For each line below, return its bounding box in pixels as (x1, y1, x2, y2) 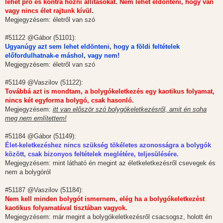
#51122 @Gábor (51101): (5, 33, 76, 41)
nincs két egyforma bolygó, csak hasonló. (5, 96, 134, 104)
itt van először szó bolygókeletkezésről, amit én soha (53, 105, 207, 113)
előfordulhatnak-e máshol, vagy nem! (5, 51, 119, 59)
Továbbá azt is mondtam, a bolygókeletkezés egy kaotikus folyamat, (5, 87, 215, 95)
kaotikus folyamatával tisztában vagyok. (5, 204, 127, 212)
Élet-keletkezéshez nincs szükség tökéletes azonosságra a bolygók (5, 141, 211, 149)
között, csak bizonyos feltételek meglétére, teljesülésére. (5, 150, 179, 158)
